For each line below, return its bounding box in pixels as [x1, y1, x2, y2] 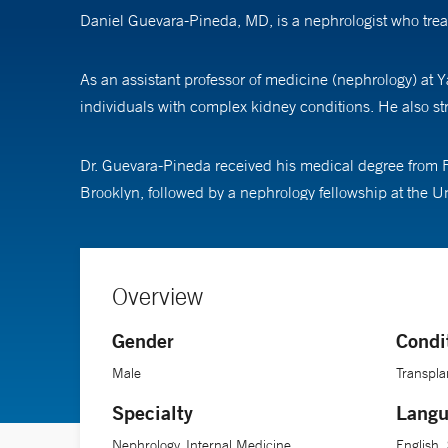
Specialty [112, 399, 193, 425]
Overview [112, 281, 203, 310]
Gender [112, 327, 174, 353]
